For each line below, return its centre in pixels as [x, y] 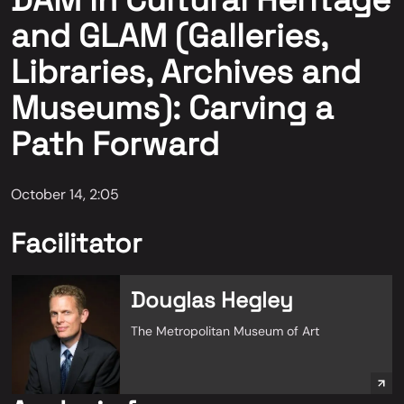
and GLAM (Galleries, [169, 36]
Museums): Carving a [172, 108]
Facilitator [76, 243]
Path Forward [115, 144]
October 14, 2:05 [65, 194]
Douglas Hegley [212, 300]
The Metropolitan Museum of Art [225, 331]
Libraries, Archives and [186, 72]
